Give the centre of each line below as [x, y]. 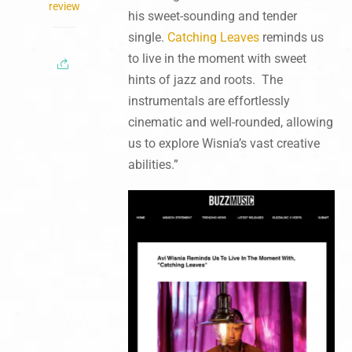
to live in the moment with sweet [217, 58]
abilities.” [153, 164]
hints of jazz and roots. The [205, 79]
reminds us [291, 37]
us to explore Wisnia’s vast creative [224, 143]
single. [147, 37]
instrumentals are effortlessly [209, 101]
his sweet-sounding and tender [212, 16]
